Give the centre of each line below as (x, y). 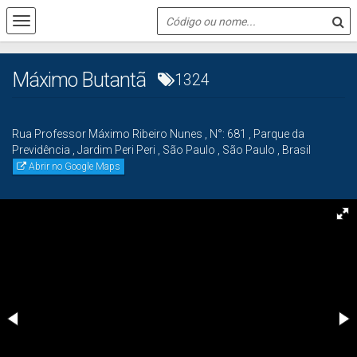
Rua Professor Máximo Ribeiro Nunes (107, 134)
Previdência (41, 150)
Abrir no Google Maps (75, 167)
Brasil (296, 150)
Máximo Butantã (79, 80)
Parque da (279, 134)
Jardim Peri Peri (116, 150)
